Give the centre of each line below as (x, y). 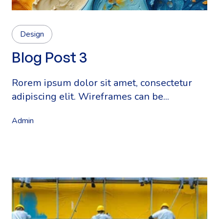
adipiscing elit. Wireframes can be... (90, 97)
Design (32, 34)
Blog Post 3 (50, 57)
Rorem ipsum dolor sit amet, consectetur (102, 83)
